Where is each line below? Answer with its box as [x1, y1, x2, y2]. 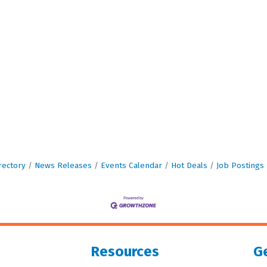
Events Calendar [100, 160, 162, 171]
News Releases [34, 160, 92, 171]
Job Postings [216, 160, 264, 171]
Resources [90, 243, 159, 260]
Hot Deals [170, 160, 207, 171]
